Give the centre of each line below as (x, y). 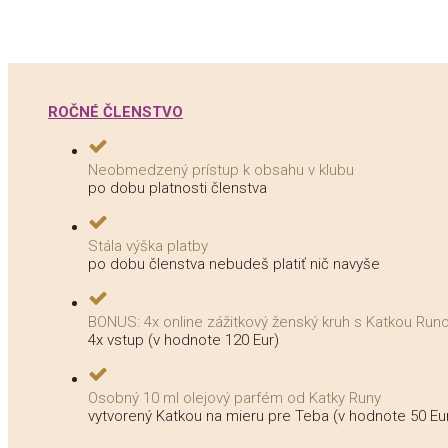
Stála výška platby (148, 245)
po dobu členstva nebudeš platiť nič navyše (234, 263)
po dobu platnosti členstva (177, 187)
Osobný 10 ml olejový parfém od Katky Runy (234, 397)
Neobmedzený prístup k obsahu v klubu (221, 169)
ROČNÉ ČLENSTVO (115, 111)
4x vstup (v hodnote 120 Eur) (183, 339)
